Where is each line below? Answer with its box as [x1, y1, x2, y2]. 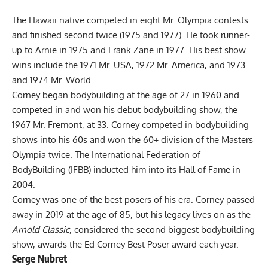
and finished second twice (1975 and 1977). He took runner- [12, 29, 250, 41]
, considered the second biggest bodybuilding [69, 223, 255, 235]
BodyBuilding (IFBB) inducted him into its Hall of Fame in [12, 163, 240, 175]
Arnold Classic [12, 223, 69, 235]
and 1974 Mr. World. [12, 74, 93, 86]
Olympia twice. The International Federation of [12, 148, 200, 160]
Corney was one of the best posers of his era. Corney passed [12, 193, 255, 205]
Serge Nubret [12, 251, 67, 265]
